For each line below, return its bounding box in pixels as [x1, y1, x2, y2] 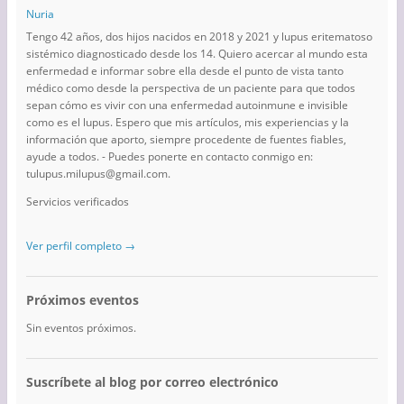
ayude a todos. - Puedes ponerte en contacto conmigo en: [25, 148, 313, 164]
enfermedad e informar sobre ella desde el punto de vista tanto [25, 62, 344, 78]
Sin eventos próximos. [25, 319, 136, 335]
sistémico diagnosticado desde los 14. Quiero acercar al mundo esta [25, 45, 368, 61]
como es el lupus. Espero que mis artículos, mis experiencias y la [25, 114, 349, 130]
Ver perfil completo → [25, 237, 135, 253]
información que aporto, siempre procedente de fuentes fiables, [25, 131, 346, 147]
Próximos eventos [25, 290, 139, 308]
